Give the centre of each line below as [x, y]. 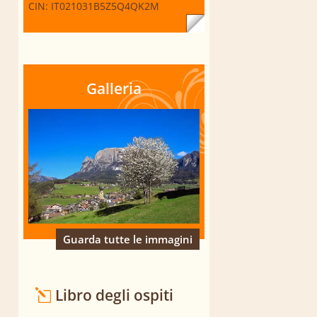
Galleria [114, 89]
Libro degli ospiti [114, 295]
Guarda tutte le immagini [128, 239]
